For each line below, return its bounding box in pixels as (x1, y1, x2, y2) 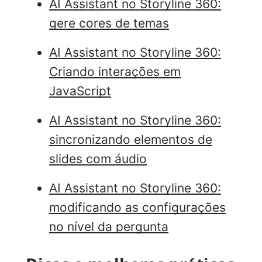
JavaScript (49, 84, 111, 99)
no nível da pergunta (49, 219, 168, 234)
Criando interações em (49, 64, 181, 80)
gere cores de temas (49, 16, 169, 31)
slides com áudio (49, 151, 147, 166)
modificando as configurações (49, 199, 226, 215)
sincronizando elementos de (49, 132, 212, 147)
